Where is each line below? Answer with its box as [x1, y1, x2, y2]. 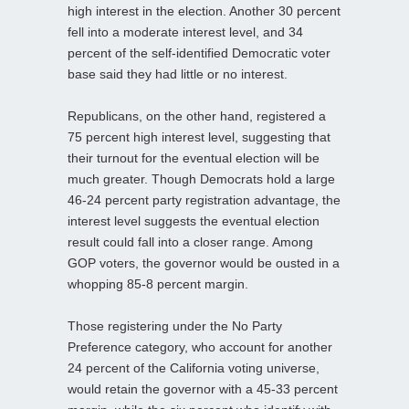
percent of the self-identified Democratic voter [68, 45, 330, 60]
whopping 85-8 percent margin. [68, 276, 248, 291]
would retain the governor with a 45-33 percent [68, 381, 338, 396]
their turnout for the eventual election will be [68, 150, 320, 165]
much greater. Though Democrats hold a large [68, 171, 335, 186]
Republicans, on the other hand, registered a [68, 108, 326, 123]
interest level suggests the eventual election [68, 213, 320, 228]
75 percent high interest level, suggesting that [68, 129, 330, 144]
